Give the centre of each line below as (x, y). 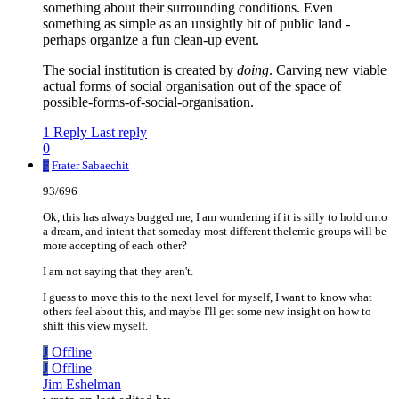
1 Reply (65, 133)
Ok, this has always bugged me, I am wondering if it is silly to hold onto (215, 217)
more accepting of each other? (115, 246)
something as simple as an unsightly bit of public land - (196, 24)
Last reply (119, 133)
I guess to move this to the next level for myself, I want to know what (208, 297)
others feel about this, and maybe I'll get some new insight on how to (207, 312)
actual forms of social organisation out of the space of (192, 86)
